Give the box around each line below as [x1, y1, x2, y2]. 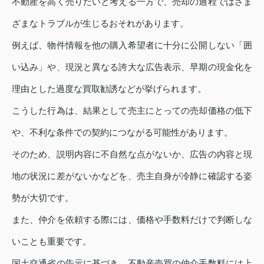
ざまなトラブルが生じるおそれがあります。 [12, 18, 189, 28]
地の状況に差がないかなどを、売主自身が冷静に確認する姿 [12, 170, 252, 181]
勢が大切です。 [12, 192, 74, 203]
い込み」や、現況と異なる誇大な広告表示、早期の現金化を [12, 61, 252, 72]
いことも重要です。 [12, 236, 91, 246]
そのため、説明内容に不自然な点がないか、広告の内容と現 [12, 148, 252, 159]
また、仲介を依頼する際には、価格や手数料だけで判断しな [12, 214, 252, 225]
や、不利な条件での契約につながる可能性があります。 [12, 127, 233, 137]
